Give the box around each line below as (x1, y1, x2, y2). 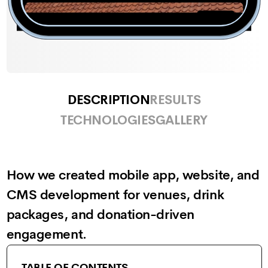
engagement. (6, 226, 87, 243)
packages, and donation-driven (6, 206, 194, 223)
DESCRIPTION (67, 92, 150, 108)
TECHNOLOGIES (60, 112, 156, 129)
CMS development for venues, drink (6, 186, 224, 203)
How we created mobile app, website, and (6, 166, 260, 184)
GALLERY (155, 112, 208, 129)
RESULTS (150, 92, 201, 108)
